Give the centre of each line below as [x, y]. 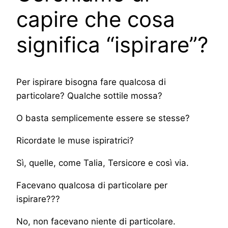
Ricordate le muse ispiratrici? [75, 140]
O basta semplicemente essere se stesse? [103, 118]
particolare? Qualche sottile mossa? [89, 96]
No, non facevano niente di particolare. [96, 221]
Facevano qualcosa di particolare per [92, 185]
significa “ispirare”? [112, 45]
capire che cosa [96, 19]
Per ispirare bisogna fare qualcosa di [91, 82]
